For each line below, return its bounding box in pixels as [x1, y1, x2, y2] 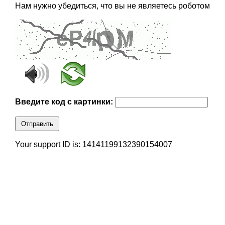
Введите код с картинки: [15, 97, 115, 106]
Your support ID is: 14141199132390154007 [15, 140, 172, 149]
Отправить [21, 120, 53, 128]
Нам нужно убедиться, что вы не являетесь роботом [15, 2, 210, 11]
